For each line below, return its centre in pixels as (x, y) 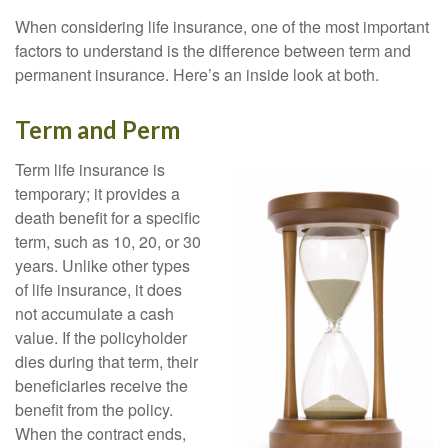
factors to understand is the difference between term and (213, 51)
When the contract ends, (100, 434)
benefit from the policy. (94, 410)
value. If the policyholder (101, 338)
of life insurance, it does (98, 290)
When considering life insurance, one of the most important (222, 27)
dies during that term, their (106, 362)
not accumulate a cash (94, 314)
